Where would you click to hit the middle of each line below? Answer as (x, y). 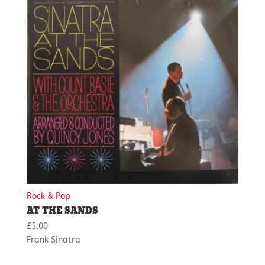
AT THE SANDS (62, 211)
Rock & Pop (48, 196)
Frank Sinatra (53, 240)
